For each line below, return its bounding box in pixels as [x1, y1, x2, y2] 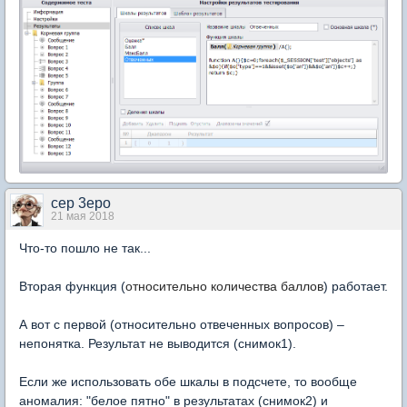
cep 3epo [51, 194, 111, 211]
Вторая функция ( [19, 278, 125, 293]
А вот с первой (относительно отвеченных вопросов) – [19, 316, 344, 332]
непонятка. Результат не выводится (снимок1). [19, 335, 296, 351]
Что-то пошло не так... [19, 240, 151, 255]
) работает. [323, 278, 388, 293]
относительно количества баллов [125, 278, 323, 293]
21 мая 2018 [51, 209, 114, 223]
